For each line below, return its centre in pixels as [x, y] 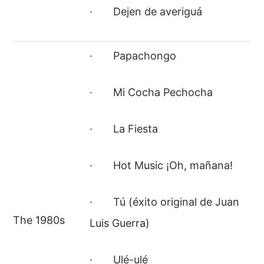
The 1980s [39, 220]
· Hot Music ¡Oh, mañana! [161, 166]
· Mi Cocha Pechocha [151, 93]
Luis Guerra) [120, 223]
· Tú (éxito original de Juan [165, 202]
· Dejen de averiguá [146, 12]
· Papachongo [133, 56]
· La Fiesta [124, 129]
